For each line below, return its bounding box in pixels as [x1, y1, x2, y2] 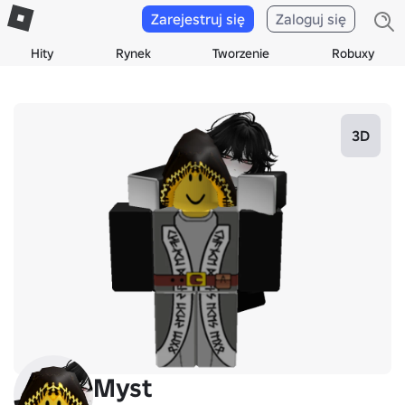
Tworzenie [212, 45, 270, 61]
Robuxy [331, 45, 374, 61]
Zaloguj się [276, 10, 346, 28]
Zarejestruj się [151, 10, 245, 28]
